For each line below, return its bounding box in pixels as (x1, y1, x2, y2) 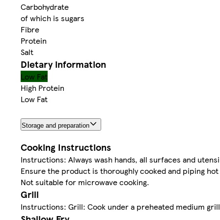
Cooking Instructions (21, 140, 111, 154)
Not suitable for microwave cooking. (21, 176, 149, 188)
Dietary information (21, 57, 106, 71)
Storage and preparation (22, 121, 89, 129)
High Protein (21, 82, 64, 93)
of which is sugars (21, 12, 84, 24)
